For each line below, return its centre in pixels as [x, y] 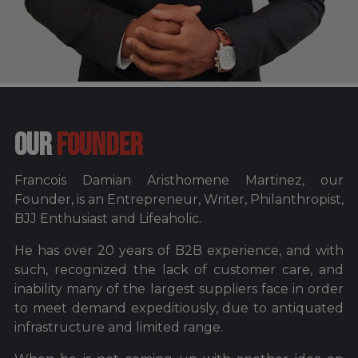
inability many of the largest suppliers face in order [179, 288]
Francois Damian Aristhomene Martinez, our [179, 180]
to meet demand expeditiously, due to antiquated [179, 308]
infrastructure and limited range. [119, 327]
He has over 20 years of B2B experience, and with [179, 250]
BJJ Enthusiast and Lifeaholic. [108, 218]
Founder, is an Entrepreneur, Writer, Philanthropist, [179, 199]
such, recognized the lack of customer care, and [179, 269]
